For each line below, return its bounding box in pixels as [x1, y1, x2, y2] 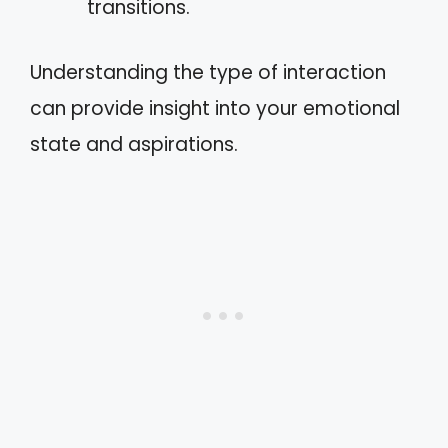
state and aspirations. [30, 130, 238, 158]
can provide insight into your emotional [30, 94, 400, 122]
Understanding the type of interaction [30, 58, 386, 86]
